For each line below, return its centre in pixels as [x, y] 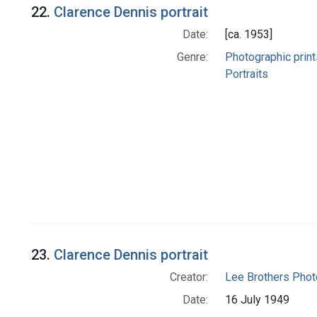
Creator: [189, 277]
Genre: [192, 57]
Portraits [246, 74]
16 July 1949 [257, 300]
